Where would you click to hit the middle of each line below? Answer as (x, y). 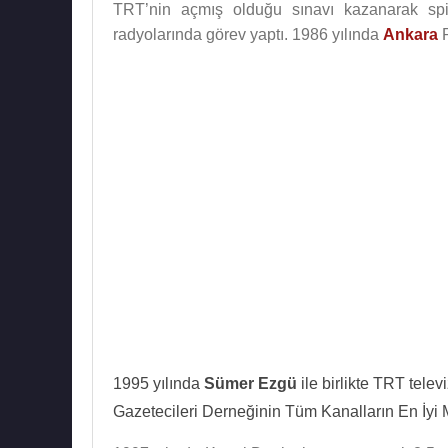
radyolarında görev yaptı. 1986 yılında (248, 34)
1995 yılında (158, 383)
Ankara (410, 34)
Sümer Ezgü (250, 383)
